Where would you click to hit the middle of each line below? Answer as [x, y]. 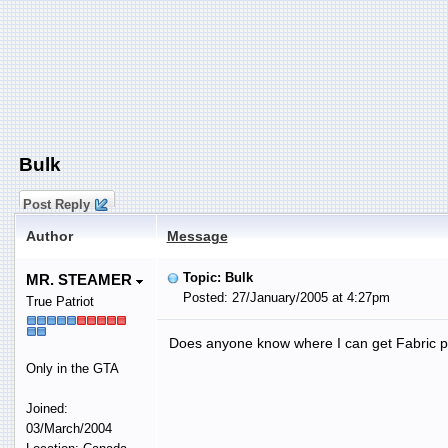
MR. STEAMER [80, 279]
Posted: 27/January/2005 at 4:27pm [278, 297]
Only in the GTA [72, 368]
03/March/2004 [68, 428]
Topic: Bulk [217, 277]
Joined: [46, 408]
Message [197, 235]
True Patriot [59, 301]
